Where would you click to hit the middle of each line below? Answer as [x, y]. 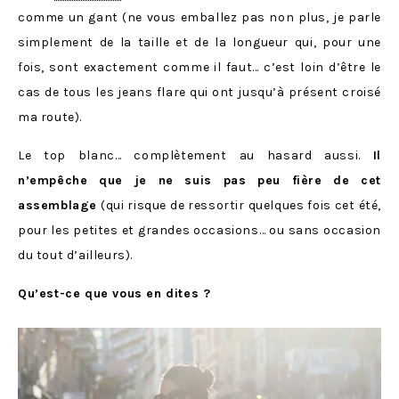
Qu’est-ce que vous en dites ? [114, 293]
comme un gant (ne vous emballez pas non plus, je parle [199, 17]
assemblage [57, 205]
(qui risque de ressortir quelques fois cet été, [239, 205]
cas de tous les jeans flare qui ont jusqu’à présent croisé [199, 92]
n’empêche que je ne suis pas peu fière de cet [199, 180]
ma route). [50, 117]
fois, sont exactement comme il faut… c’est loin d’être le [199, 67]
